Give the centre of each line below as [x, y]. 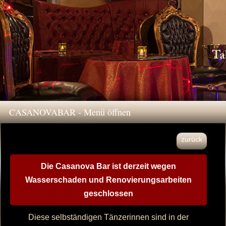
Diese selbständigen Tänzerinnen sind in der [108, 217]
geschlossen [108, 193]
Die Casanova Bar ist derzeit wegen [108, 166]
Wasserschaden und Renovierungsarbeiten [108, 180]
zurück [191, 139]
